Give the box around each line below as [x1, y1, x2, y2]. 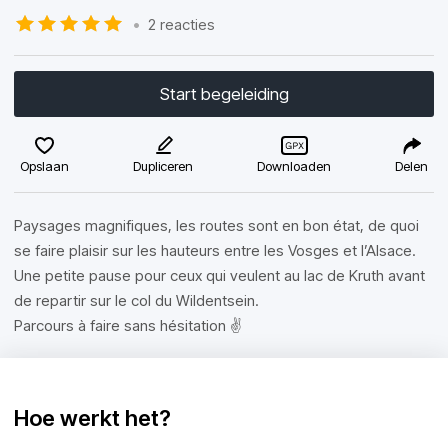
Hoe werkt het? [14, 405, 171, 431]
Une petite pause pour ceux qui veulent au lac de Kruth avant [14, 266, 425, 285]
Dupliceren [133, 158, 193, 174]
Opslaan [20, 158, 69, 174]
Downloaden [257, 158, 331, 174]
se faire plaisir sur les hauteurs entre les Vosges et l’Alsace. [14, 241, 416, 260]
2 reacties [148, 14, 215, 34]
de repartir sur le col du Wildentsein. [14, 291, 259, 310]
